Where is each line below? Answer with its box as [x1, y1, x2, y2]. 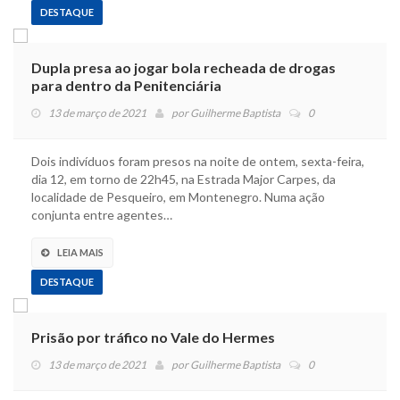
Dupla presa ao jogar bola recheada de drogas [31, 59, 336, 77]
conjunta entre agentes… [31, 207, 172, 223]
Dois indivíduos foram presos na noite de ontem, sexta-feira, [31, 154, 364, 170]
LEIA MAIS [57, 246, 104, 259]
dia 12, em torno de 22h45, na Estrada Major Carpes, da [31, 171, 336, 187]
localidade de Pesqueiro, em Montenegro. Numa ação [31, 189, 325, 205]
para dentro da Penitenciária [31, 77, 221, 95]
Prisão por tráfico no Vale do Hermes [31, 329, 275, 346]
